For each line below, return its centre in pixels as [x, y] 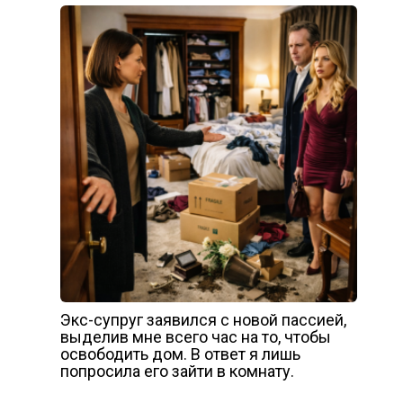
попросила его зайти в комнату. [177, 371]
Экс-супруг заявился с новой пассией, [203, 319]
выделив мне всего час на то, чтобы [195, 336]
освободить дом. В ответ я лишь [180, 354]
